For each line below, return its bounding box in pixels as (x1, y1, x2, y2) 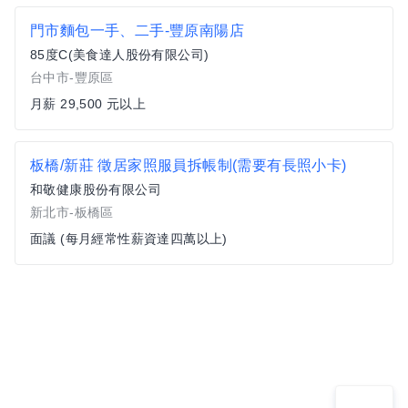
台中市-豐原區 (30, 70, 114, 85)
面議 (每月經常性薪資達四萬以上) (30, 231, 228, 246)
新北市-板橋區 (30, 205, 114, 219)
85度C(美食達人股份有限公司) (30, 47, 209, 62)
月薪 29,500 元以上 (30, 97, 147, 111)
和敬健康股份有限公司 (30, 182, 161, 197)
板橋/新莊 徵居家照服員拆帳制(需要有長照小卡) (30, 158, 347, 173)
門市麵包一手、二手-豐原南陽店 (30, 23, 244, 38)
